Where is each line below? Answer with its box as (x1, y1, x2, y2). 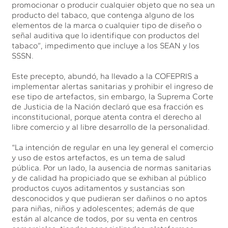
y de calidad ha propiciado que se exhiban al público (12, 173, 207, 183)
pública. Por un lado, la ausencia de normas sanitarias (12, 162, 212, 173)
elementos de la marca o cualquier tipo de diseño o (12, 20, 202, 30)
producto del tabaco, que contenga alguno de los (12, 10, 195, 20)
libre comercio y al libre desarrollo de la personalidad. (12, 122, 210, 132)
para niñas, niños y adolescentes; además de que (12, 203, 195, 213)
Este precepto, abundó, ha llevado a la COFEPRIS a (12, 71, 199, 81)
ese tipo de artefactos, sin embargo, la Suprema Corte (12, 91, 214, 101)
